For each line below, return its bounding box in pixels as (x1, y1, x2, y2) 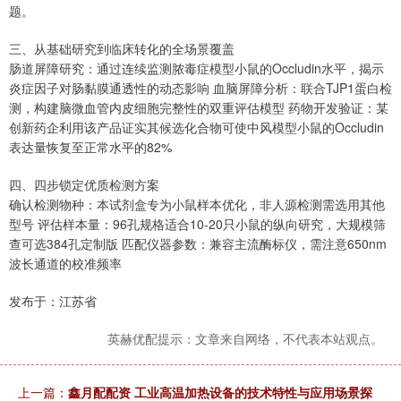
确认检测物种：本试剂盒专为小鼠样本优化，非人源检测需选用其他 (9, 194, 385, 213)
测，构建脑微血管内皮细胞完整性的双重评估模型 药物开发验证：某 (9, 98, 388, 116)
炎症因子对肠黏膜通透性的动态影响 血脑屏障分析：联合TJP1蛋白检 (9, 78, 392, 97)
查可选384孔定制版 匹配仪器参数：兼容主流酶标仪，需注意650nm (9, 234, 387, 252)
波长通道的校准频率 (9, 253, 122, 272)
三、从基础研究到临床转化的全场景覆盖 (9, 38, 235, 57)
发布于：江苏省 (9, 291, 97, 310)
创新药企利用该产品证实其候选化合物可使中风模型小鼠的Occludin (9, 117, 384, 136)
